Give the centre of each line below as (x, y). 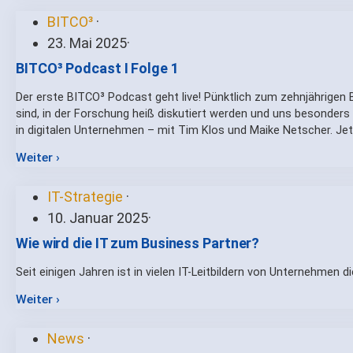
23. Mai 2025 (87, 43)
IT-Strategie (87, 196)
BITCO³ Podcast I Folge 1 (97, 68)
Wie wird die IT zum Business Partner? (138, 243)
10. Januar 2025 (98, 217)
